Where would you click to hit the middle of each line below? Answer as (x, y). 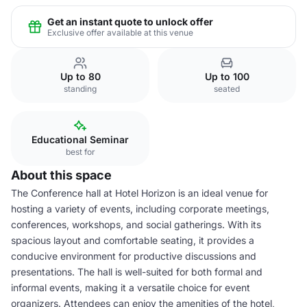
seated (227, 89)
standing (80, 89)
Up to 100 (227, 76)
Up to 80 (80, 76)
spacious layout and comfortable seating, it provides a (133, 240)
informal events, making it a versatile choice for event (131, 287)
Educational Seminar (80, 139)
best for (80, 152)
